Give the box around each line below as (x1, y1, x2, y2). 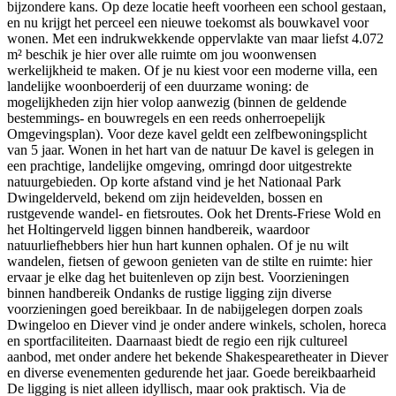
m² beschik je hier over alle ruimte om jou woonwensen (7, 46, 316, 62)
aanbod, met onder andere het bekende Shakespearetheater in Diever (7, 348, 388, 364)
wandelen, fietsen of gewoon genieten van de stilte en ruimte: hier (7, 253, 372, 269)
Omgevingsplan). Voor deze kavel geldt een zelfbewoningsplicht (7, 126, 367, 141)
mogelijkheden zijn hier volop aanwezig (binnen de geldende (7, 94, 346, 110)
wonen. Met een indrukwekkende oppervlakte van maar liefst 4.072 (7, 30, 384, 46)
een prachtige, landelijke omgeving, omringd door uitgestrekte (7, 157, 352, 173)
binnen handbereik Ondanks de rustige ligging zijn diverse (7, 285, 331, 301)
